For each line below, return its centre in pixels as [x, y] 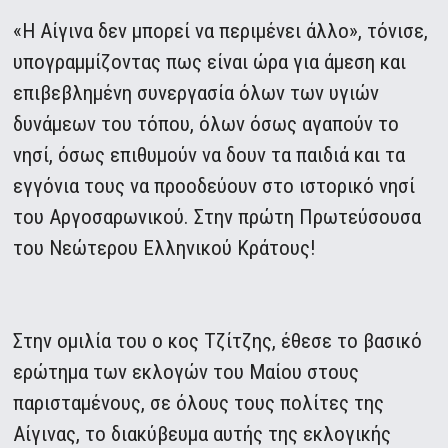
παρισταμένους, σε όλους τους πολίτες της [199, 403]
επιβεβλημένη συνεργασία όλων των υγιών [196, 93]
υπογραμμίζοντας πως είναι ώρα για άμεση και [210, 62]
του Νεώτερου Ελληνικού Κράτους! [165, 248]
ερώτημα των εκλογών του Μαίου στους [186, 372]
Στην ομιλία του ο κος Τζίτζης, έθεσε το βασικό [218, 341]
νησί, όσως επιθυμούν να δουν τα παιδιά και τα [209, 155]
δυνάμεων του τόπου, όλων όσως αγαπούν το [206, 124]
